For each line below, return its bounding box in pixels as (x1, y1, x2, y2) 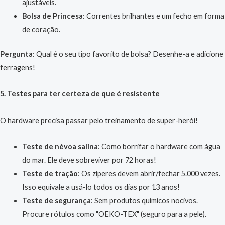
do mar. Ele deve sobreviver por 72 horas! (22, 156, 156, 165)
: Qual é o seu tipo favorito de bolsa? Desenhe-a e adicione (33, 49, 223, 58)
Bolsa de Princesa (22, 11, 83, 20)
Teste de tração (22, 169, 78, 178)
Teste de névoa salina (22, 142, 98, 151)
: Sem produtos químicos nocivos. (90, 196, 198, 205)
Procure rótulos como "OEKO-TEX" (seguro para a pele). (22, 210, 206, 219)
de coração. (22, 25, 60, 34)
